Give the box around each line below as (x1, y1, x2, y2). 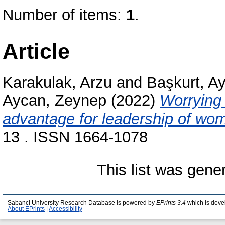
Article (3, 39, 70, 63)
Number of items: (3, 6, 126, 24)
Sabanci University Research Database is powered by (8, 200, 156, 206)
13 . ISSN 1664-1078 (3, 128, 148, 146)
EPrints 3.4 (156, 200, 186, 206)
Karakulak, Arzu (3, 74, 112, 92)
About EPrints (8, 206, 45, 212)
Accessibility (49, 206, 82, 212)
